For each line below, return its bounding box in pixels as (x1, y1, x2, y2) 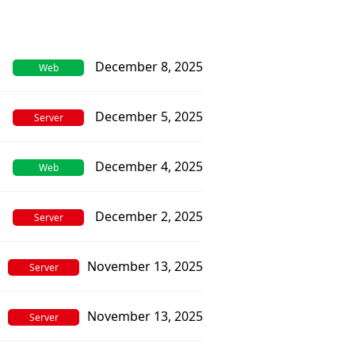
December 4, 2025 (95, 158, 203, 175)
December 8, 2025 (95, 58, 203, 75)
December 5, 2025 (95, 108, 203, 125)
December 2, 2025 (95, 208, 203, 225)
